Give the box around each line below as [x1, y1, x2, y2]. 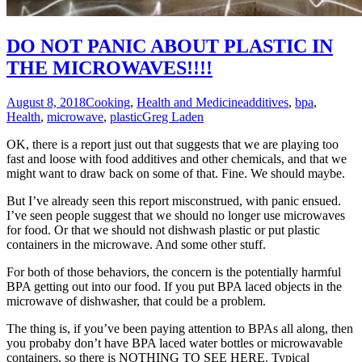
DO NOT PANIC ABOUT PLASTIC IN [6, 35, 333, 57]
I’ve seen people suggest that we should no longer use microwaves [6, 208, 345, 222]
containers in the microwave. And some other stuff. [6, 237, 266, 251]
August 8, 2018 [6, 95, 86, 109]
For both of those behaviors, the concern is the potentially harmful [6, 264, 341, 279]
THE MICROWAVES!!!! [6, 57, 213, 78]
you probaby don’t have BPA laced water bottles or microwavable [6, 335, 343, 350]
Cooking [86, 95, 130, 109]
